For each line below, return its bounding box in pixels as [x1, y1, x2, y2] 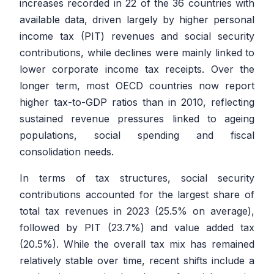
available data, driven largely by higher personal [20, 13, 254, 26]
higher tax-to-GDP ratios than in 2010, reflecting [20, 96, 254, 109]
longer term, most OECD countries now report [20, 80, 254, 92]
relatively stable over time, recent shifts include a [20, 254, 254, 267]
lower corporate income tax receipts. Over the [20, 63, 254, 76]
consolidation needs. [20, 146, 114, 158]
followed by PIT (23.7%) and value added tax [20, 221, 254, 234]
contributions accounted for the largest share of [20, 188, 254, 201]
